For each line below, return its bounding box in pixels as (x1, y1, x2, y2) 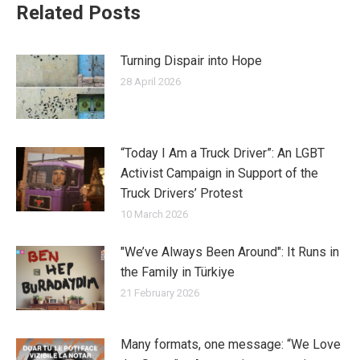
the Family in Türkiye (121, 264, 235, 280)
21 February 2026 (121, 286, 199, 299)
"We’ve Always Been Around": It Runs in (121, 243, 339, 260)
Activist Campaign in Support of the (121, 165, 318, 181)
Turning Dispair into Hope (121, 52, 262, 68)
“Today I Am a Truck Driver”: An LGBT (121, 145, 325, 161)
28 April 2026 (121, 75, 181, 88)
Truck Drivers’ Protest (121, 185, 243, 201)
